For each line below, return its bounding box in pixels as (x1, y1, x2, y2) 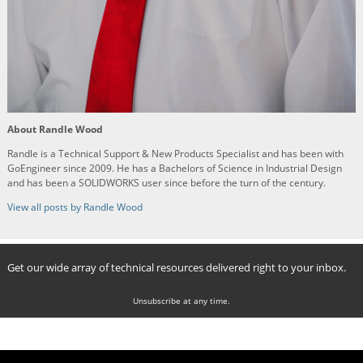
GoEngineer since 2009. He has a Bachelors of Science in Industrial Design (7, 161, 342, 176)
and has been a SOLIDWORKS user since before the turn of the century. (7, 176, 326, 190)
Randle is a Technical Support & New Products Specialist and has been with (7, 147, 344, 161)
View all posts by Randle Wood (7, 200, 143, 215)
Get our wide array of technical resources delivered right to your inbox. (7, 260, 346, 275)
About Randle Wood (7, 122, 103, 137)
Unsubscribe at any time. (133, 296, 230, 307)
